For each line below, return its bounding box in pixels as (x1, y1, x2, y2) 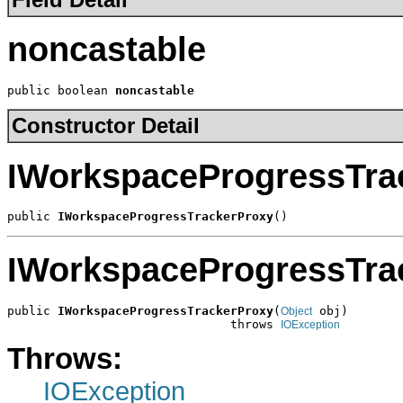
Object (281, 304, 312, 318)
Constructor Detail (12, 113, 200, 139)
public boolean (7, 83, 115, 97)
